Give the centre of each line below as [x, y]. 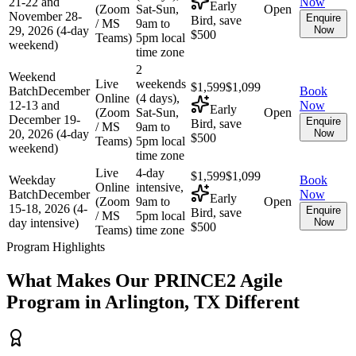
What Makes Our [80, 280]
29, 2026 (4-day [49, 30]
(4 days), [158, 98]
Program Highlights [56, 246]
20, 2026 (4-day [49, 133]
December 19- [44, 119]
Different [260, 302]
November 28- [45, 16]
